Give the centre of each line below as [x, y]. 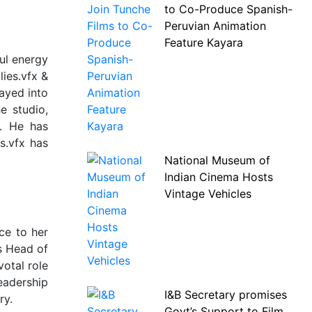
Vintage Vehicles [208, 194]
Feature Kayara [203, 42]
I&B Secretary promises [225, 295]
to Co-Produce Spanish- [228, 9]
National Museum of [217, 160]
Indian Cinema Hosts [218, 177]
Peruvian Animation [215, 26]
